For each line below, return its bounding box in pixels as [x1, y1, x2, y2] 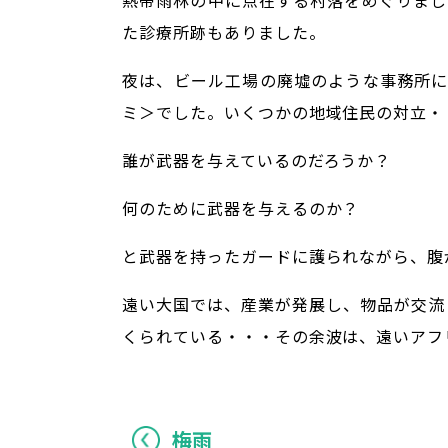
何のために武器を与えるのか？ [122, 196, 360, 221]
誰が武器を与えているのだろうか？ [122, 148, 392, 173]
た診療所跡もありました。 [122, 20, 326, 45]
